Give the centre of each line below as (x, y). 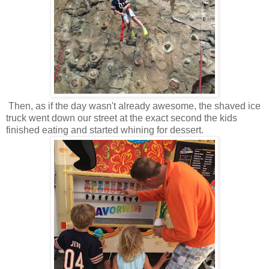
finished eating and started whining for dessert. (105, 130)
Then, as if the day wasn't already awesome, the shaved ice (133, 106)
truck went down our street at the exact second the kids (122, 118)
